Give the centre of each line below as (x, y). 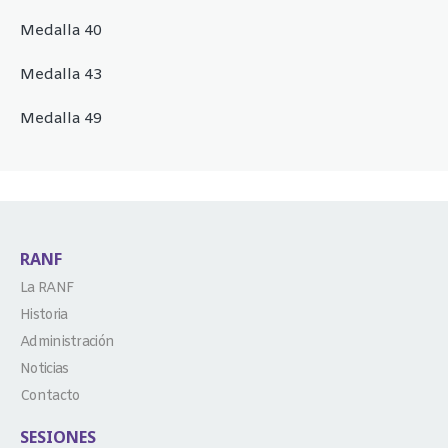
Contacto (50, 396)
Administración (67, 342)
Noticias (44, 369)
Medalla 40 (61, 30)
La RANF (47, 288)
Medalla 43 (61, 74)
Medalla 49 (61, 118)
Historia (44, 315)
